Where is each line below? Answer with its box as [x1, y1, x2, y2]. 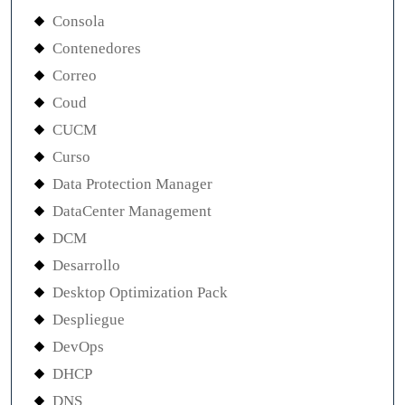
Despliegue [52, 311, 125, 328]
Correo [52, 67, 97, 84]
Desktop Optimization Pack [52, 284, 228, 301]
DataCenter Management [52, 202, 212, 220]
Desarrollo [52, 257, 120, 274]
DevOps [52, 338, 104, 355]
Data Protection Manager [52, 175, 212, 193]
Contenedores [52, 40, 141, 57]
